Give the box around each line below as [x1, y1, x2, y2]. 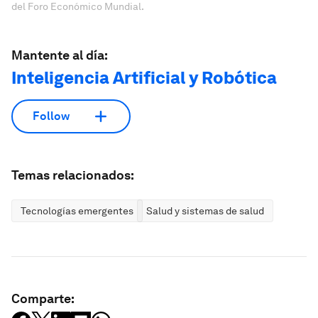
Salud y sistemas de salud [146, 204, 264, 216]
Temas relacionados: [11, 167, 134, 182]
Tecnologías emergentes [21, 204, 133, 216]
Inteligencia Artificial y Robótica [11, 67, 277, 88]
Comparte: [11, 290, 75, 306]
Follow [33, 109, 70, 123]
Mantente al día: [11, 47, 108, 62]
